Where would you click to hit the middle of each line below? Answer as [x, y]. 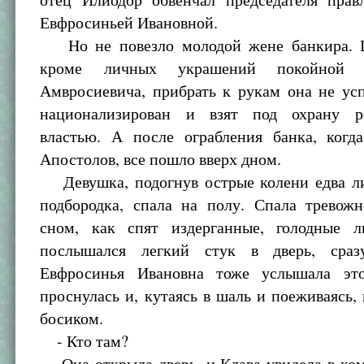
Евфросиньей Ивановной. [129, 22]
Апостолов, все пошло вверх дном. [161, 159]
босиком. [72, 318]
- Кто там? [84, 341]
